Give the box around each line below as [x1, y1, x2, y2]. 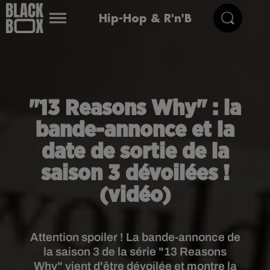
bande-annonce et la [36, 119, 234, 141]
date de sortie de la [41, 141, 229, 163]
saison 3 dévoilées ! [40, 163, 230, 184]
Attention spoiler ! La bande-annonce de [30, 231, 240, 243]
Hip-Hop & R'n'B [98, 10, 192, 25]
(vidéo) [99, 184, 171, 206]
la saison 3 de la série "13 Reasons [43, 245, 227, 258]
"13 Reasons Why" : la [29, 98, 241, 119]
